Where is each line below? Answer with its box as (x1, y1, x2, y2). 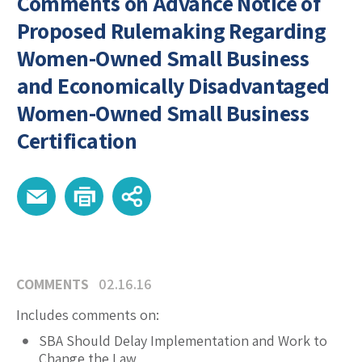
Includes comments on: (16, 305, 159, 325)
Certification (16, 125, 137, 156)
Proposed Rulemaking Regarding (16, 15, 326, 46)
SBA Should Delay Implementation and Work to (39, 331, 327, 351)
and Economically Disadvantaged (16, 70, 330, 101)
